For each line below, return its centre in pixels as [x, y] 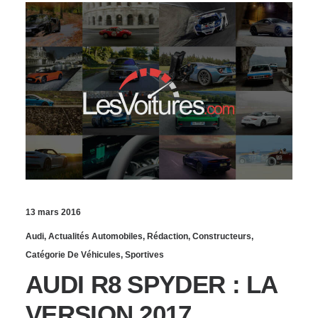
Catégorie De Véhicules [73, 254]
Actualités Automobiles [95, 236]
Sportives [144, 254]
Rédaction [168, 236]
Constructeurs [222, 236]
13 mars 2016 [53, 212]
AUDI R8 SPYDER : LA [152, 284]
